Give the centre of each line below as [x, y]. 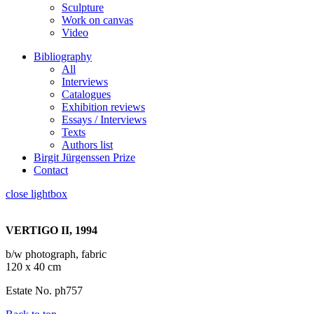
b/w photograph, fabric [56, 254]
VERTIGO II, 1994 [52, 230]
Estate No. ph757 [44, 291]
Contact [51, 170]
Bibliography [63, 56]
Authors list [87, 145]
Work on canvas [97, 20]
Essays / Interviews [104, 120]
